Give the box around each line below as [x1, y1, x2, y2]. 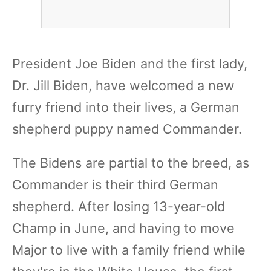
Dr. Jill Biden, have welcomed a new [12, 77, 235, 93]
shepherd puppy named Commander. [12, 121, 246, 137]
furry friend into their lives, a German [12, 99, 240, 115]
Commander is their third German [12, 177, 218, 192]
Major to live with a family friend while [12, 242, 246, 258]
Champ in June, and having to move [12, 220, 235, 236]
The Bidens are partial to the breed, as [12, 155, 249, 171]
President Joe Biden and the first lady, [12, 56, 247, 71]
